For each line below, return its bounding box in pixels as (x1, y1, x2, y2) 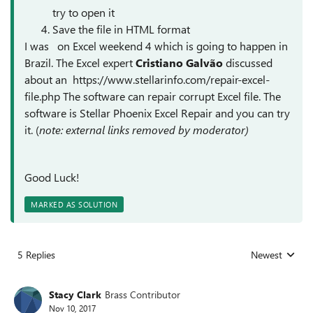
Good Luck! (24, 170, 80, 184)
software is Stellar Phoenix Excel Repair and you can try (24, 105, 290, 120)
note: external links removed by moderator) (39, 122, 249, 137)
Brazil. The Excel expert (24, 55, 133, 70)
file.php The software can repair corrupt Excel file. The (24, 89, 281, 103)
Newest (251, 248, 282, 261)
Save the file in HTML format (52, 22, 190, 36)
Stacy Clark (49, 287, 101, 301)
